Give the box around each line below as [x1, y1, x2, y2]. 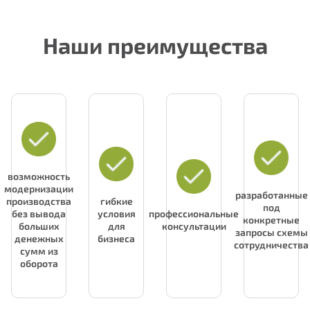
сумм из [19, 245, 58, 257]
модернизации [4, 183, 73, 195]
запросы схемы [235, 226, 308, 239]
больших [18, 220, 60, 232]
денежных [14, 232, 64, 245]
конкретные [243, 214, 300, 226]
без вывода [12, 208, 66, 220]
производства [6, 195, 71, 208]
